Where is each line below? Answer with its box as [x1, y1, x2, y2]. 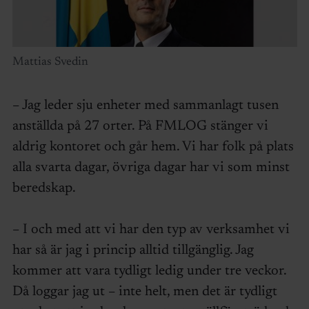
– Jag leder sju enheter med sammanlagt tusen [12, 98, 279, 112]
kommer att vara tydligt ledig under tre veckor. [12, 263, 286, 278]
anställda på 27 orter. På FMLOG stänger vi [12, 119, 268, 133]
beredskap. [12, 181, 76, 195]
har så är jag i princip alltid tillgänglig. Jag [12, 243, 254, 257]
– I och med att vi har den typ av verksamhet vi [12, 222, 290, 237]
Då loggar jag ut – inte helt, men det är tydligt [12, 284, 277, 299]
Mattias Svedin [12, 56, 88, 68]
